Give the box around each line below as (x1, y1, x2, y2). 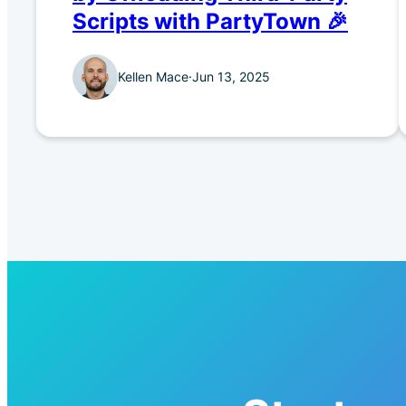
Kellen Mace (118, 69, 188, 85)
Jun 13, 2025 (192, 69, 270, 85)
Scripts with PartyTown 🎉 (72, 8, 348, 35)
